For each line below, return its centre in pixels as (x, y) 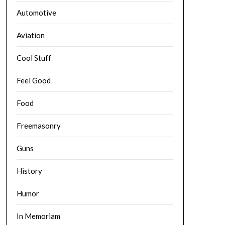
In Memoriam (38, 216)
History (29, 171)
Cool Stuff (34, 58)
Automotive (36, 13)
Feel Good (33, 80)
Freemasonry (38, 126)
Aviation (30, 35)
